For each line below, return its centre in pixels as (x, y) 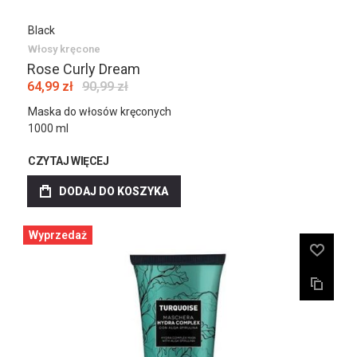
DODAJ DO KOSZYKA (114, 191)
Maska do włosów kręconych (100, 112)
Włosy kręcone (64, 49)
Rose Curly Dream (84, 69)
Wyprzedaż (58, 235)
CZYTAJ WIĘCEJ (69, 161)
